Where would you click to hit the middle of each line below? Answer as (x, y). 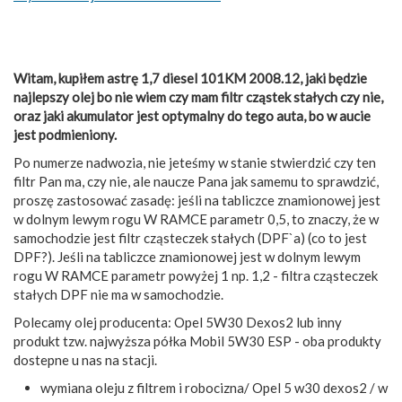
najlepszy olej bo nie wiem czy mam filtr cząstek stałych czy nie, (198, 96)
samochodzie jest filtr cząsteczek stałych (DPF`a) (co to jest (190, 237)
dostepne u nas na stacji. (85, 359)
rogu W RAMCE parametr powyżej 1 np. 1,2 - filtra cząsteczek (196, 275)
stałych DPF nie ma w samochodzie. (118, 294)
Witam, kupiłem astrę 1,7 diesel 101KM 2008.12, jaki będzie (190, 78)
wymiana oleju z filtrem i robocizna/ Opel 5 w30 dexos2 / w (214, 387)
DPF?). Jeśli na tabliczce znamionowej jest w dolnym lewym (187, 256)
